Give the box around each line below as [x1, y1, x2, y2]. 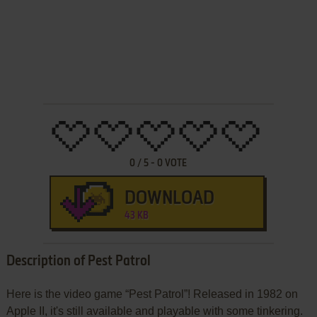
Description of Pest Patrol [6, 254, 151, 269]
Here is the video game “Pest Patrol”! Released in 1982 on [6, 287, 298, 300]
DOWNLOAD [124, 189, 214, 208]
